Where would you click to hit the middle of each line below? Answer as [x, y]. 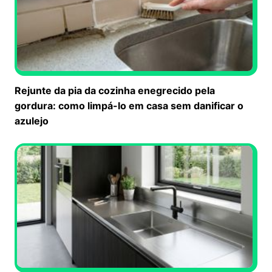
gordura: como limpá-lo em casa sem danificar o [129, 105]
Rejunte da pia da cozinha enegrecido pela [115, 90]
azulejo [32, 121]
